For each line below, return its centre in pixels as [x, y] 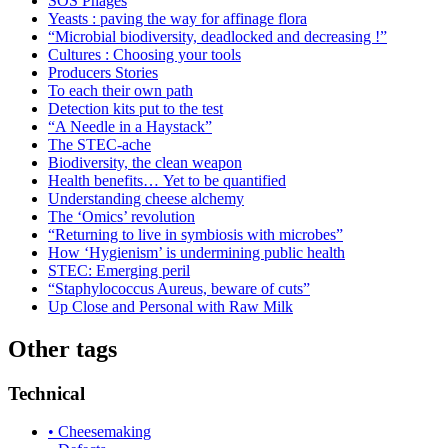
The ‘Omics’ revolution [121, 216]
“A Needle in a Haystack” [130, 126]
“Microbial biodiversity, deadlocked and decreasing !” [217, 36]
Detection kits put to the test [135, 108]
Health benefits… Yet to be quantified [167, 180]
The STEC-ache [99, 144]
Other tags [62, 348]
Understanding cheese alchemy [146, 198]
